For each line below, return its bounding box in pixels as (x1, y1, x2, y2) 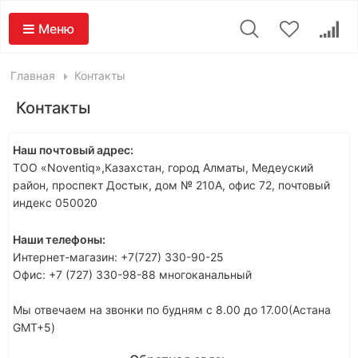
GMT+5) (13, 320, 55, 334)
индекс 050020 (13, 196, 97, 209)
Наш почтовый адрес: (13, 143, 133, 157)
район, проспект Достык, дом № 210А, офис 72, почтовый (13, 178, 330, 192)
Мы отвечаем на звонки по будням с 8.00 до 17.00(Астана (13, 303, 331, 316)
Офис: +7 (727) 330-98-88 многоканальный (13, 268, 252, 281)
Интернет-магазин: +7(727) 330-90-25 (13, 250, 224, 264)
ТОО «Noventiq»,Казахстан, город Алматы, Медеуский (13, 161, 313, 174)
